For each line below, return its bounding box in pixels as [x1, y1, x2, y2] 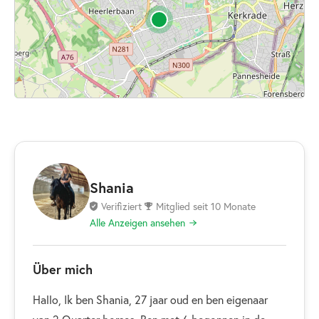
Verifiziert [101, 199, 142, 213]
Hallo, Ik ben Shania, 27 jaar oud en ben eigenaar [33, 292, 268, 307]
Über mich [33, 261, 93, 278]
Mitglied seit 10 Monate [156, 199, 256, 213]
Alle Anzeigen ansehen [90, 216, 185, 229]
